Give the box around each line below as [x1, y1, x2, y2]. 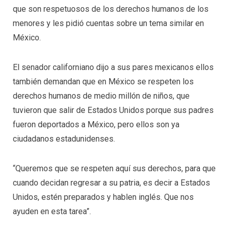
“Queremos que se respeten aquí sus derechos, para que [13, 163, 216, 173]
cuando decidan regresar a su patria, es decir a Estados [13, 177, 210, 188]
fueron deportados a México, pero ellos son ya [13, 119, 179, 129]
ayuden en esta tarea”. [13, 206, 91, 216]
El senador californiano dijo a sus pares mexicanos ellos [13, 62, 214, 72]
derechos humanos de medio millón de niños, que [13, 90, 190, 101]
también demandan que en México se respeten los [13, 76, 194, 86]
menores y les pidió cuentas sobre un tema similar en [13, 18, 204, 29]
